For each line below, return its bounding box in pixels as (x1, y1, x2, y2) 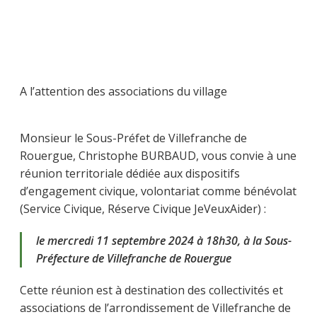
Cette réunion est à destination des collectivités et (20, 282, 283, 298)
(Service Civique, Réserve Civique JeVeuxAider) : (20, 200, 266, 217)
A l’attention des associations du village (20, 83, 227, 99)
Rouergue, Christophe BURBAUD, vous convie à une (20, 147, 296, 163)
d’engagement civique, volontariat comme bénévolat (20, 183, 296, 199)
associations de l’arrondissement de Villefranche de (20, 299, 291, 316)
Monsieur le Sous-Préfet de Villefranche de (20, 129, 247, 146)
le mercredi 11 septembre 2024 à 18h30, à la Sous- (36, 232, 292, 248)
